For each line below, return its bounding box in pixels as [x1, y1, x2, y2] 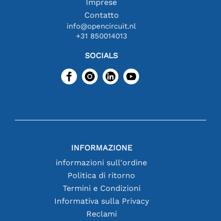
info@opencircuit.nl [67, 21, 137, 31]
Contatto [84, 10, 119, 20]
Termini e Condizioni [62, 183, 141, 193]
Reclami [86, 209, 117, 219]
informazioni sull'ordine [56, 157, 147, 167]
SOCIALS [85, 50, 118, 60]
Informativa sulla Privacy [54, 196, 149, 206]
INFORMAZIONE [71, 143, 132, 152]
